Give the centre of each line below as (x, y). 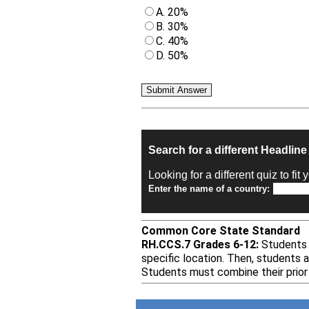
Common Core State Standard (221, 231)
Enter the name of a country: (210, 189)
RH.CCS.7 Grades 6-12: (200, 245)
